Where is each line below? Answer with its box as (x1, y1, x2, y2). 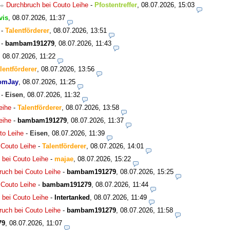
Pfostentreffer (94, 1, 137, 9)
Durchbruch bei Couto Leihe (6, 1, 88, 9)
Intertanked (54, 194, 90, 202)
